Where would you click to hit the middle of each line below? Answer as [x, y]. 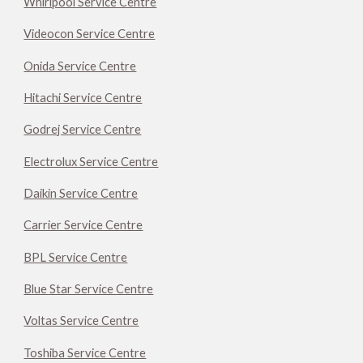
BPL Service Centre [76, 257]
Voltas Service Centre [81, 321]
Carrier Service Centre [83, 225]
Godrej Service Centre [83, 130]
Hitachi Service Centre [83, 97]
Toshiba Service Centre [85, 352]
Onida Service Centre [80, 66]
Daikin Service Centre [81, 193]
